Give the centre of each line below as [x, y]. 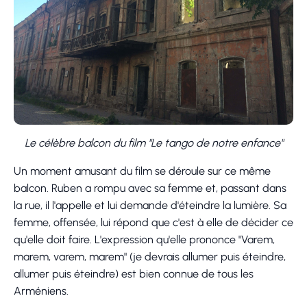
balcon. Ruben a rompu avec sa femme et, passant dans [150, 188]
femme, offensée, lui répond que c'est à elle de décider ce [153, 222]
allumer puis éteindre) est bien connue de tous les [134, 273]
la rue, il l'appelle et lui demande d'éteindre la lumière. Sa [150, 205]
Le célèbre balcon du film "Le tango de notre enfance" [153, 143]
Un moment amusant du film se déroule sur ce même [142, 171]
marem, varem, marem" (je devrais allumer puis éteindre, [150, 256]
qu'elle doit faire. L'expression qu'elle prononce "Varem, [144, 239]
